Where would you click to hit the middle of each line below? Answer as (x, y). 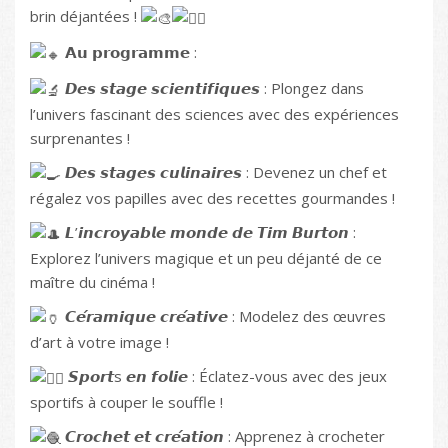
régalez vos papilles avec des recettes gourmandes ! (212, 198)
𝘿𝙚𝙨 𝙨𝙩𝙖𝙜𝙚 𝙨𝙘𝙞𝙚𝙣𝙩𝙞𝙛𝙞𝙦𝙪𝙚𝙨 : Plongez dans (212, 88)
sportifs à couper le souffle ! (126, 402)
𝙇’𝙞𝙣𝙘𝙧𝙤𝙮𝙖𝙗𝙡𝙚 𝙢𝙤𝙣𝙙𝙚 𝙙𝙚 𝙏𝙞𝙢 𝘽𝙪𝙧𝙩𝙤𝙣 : (208, 232)
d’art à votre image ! (99, 342)
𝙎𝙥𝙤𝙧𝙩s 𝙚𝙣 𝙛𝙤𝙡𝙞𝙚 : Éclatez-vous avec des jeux (225, 376)
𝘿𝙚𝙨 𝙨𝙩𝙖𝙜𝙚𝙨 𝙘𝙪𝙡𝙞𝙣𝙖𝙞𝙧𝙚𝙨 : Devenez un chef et (224, 172)
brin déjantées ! (85, 16)
